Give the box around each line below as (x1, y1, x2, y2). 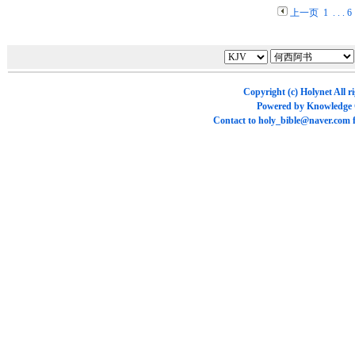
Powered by (256, 101, 307, 112)
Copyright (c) (242, 86, 300, 97)
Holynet (300, 86, 332, 97)
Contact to (212, 115, 258, 126)
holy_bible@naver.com (258, 115, 350, 126)
